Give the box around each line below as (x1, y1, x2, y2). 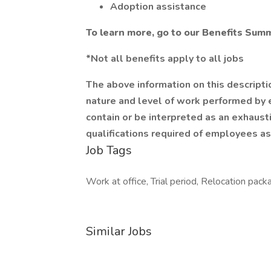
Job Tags (86, 142, 132, 158)
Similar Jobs (86, 223, 152, 240)
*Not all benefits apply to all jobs (86, 52, 244, 65)
